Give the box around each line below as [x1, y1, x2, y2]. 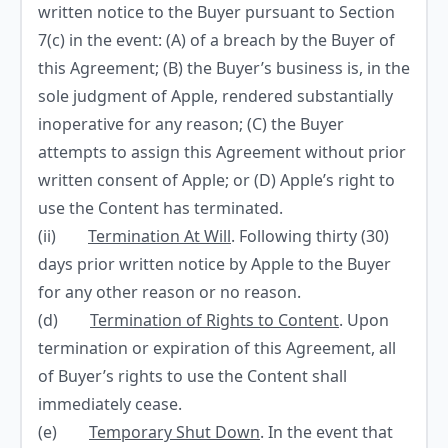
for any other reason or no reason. [38, 281, 301, 303]
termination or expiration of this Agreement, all [38, 337, 396, 359]
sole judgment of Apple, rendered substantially [38, 85, 393, 107]
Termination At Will [88, 225, 231, 247]
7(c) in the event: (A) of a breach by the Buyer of [38, 29, 395, 51]
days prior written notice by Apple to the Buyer [38, 253, 391, 275]
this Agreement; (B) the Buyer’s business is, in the [38, 57, 410, 79]
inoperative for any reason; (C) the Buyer [38, 113, 344, 135]
